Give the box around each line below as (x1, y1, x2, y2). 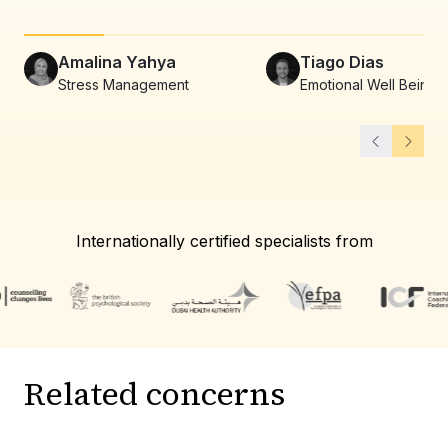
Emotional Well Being (300, 76, 437, 93)
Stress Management (58, 76, 189, 93)
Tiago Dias (300, 52, 384, 72)
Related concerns (24, 372, 285, 416)
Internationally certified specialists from (75, 231, 373, 251)
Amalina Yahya (58, 52, 176, 72)
